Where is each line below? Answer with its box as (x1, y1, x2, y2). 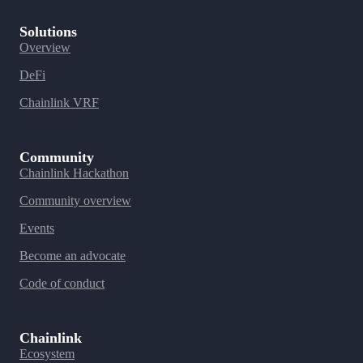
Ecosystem (19, 347, 75, 361)
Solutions (19, 23, 77, 40)
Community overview (19, 194, 131, 207)
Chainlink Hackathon (19, 166, 129, 180)
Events (19, 221, 54, 235)
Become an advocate (19, 249, 126, 263)
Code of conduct (19, 276, 105, 290)
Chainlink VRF (19, 96, 99, 109)
